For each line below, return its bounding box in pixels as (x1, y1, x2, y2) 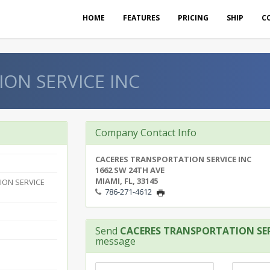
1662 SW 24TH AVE (95, 165, 165, 175)
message (95, 234, 136, 248)
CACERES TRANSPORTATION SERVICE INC (95, 154, 251, 165)
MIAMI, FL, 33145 (95, 175, 158, 186)
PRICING (178, 13, 209, 23)
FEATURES (123, 13, 160, 23)
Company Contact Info (95, 126, 196, 139)
